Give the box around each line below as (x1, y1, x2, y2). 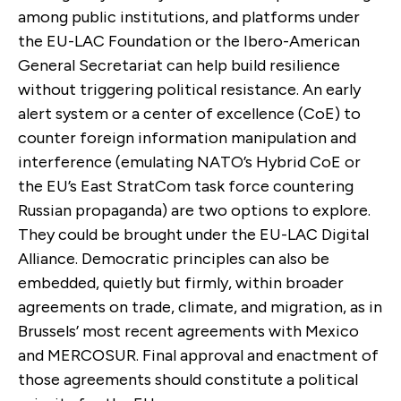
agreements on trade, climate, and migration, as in (18, 296, 382, 317)
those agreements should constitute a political (18, 369, 358, 389)
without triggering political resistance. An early (18, 79, 361, 99)
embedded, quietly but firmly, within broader (18, 272, 344, 293)
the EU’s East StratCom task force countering (18, 175, 354, 196)
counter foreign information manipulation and (18, 127, 356, 148)
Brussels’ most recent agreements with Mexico (18, 320, 359, 341)
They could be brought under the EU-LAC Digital (18, 224, 369, 244)
